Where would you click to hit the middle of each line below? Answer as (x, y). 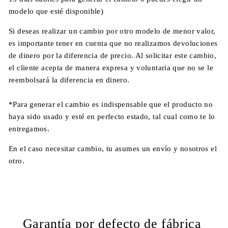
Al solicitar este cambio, (176, 55)
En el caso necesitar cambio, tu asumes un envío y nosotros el (113, 149)
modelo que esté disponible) (56, 11)
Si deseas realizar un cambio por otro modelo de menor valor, (112, 31)
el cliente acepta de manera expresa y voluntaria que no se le (111, 68)
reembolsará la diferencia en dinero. (69, 80)
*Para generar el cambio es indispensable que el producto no (111, 104)
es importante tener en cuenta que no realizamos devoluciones (113, 43)
